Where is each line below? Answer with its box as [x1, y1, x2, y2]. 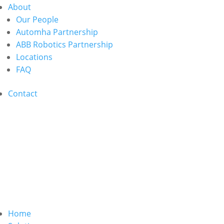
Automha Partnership [16, 26, 98, 37]
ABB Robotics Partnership [16, 39, 113, 50]
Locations [16, 51, 52, 62]
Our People [16, 14, 58, 25]
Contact [8, 88, 37, 99]
